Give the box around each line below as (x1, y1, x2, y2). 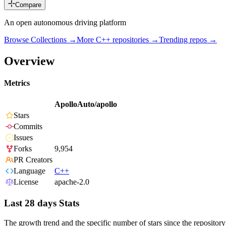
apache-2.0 (54, 178, 89, 187)
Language (14, 166, 45, 176)
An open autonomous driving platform (4, 18, 126, 27)
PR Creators (14, 155, 52, 164)
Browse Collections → (4, 35, 77, 44)
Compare (15, 1, 41, 9)
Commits (14, 122, 42, 131)
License (14, 178, 38, 187)
